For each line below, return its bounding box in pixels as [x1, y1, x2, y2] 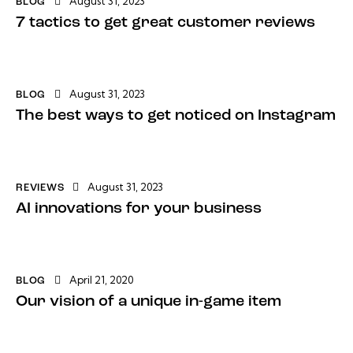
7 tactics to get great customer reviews [16, 15, 315, 32]
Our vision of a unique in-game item [16, 294, 281, 310]
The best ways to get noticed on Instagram [16, 108, 336, 124]
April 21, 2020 [69, 273, 134, 287]
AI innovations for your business [16, 201, 262, 217]
